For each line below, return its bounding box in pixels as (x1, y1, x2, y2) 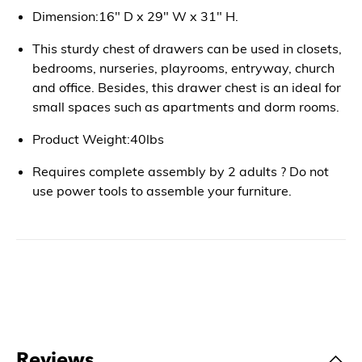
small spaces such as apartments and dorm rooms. (32, 99, 339, 115)
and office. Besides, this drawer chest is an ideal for (32, 79, 341, 95)
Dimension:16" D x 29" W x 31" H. (32, 8, 238, 24)
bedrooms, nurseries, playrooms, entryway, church (32, 60, 335, 76)
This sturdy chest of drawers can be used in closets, (32, 40, 342, 57)
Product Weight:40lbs (32, 131, 164, 147)
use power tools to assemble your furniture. (32, 183, 292, 199)
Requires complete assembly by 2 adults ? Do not (32, 163, 329, 179)
